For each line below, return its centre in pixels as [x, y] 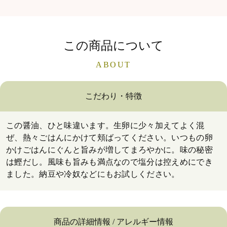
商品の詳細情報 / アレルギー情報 [113, 221]
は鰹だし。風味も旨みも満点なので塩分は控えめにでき [110, 162]
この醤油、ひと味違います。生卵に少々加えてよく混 [105, 125]
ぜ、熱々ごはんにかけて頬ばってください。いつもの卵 [109, 137]
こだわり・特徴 [113, 96]
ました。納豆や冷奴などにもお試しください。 [93, 174]
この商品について [113, 45]
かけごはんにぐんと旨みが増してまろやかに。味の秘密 [109, 149]
